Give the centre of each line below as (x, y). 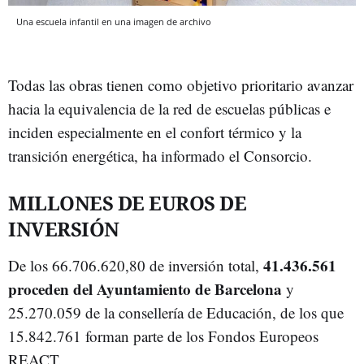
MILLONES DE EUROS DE (127, 203)
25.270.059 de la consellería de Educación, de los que (176, 312)
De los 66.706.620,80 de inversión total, (136, 265)
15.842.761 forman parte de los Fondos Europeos (163, 336)
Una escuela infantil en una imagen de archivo (114, 22)
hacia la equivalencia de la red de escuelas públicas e (169, 108)
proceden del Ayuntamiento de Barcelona (145, 289)
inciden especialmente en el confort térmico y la (155, 132)
